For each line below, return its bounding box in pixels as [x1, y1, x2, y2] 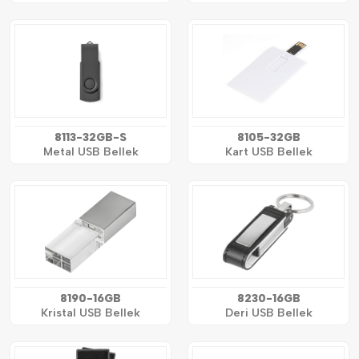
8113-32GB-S [54, 130, 127, 144]
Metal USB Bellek [42, 144, 139, 159]
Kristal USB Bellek [41, 305, 140, 320]
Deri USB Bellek [224, 305, 313, 320]
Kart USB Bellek [224, 144, 313, 159]
